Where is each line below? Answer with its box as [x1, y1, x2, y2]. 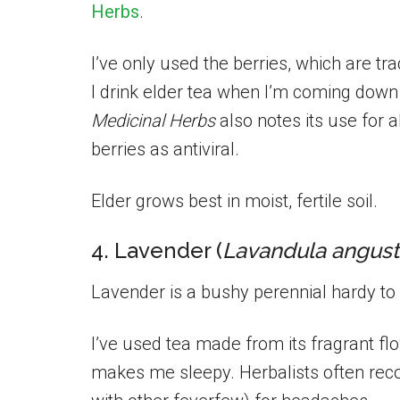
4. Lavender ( [91, 237, 222, 263]
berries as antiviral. [91, 138, 239, 160]
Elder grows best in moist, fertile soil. [91, 190, 378, 212]
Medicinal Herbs [91, 110, 215, 131]
